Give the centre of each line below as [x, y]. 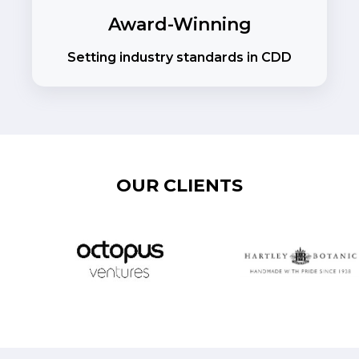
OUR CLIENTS [179, 186]
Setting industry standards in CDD [179, 58]
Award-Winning [179, 25]
